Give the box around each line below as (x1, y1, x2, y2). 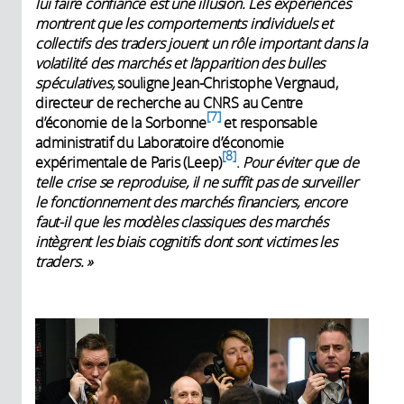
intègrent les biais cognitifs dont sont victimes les (35, 231, 337, 252)
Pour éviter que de (243, 151, 359, 172)
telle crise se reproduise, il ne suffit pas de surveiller (35, 171, 358, 192)
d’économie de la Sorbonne (35, 112, 207, 133)
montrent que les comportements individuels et (35, 13, 333, 33)
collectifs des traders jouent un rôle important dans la (35, 32, 367, 53)
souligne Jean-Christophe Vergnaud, (114, 72, 338, 93)
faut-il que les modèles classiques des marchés (35, 211, 328, 232)
